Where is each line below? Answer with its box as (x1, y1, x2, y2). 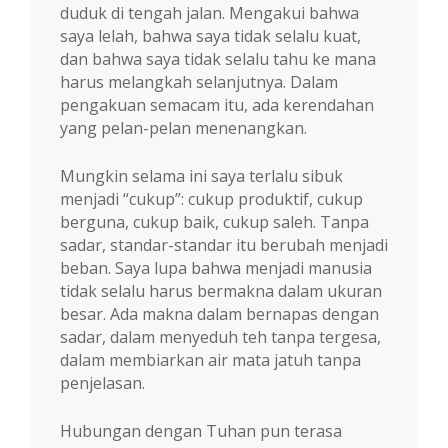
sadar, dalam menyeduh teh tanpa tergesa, (60, 325, 381, 348)
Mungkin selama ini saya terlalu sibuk (60, 164, 343, 187)
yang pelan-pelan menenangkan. (60, 116, 307, 139)
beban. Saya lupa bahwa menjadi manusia (60, 256, 372, 279)
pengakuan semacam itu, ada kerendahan (60, 93, 374, 116)
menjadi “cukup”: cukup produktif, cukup (60, 187, 363, 210)
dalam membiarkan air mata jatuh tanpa (60, 348, 361, 371)
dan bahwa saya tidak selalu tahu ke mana (60, 47, 376, 70)
